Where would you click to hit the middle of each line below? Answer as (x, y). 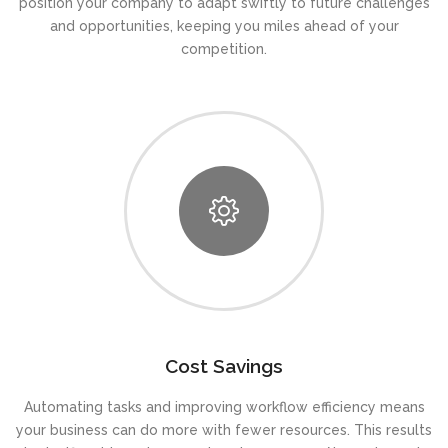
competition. (224, 49)
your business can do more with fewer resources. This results (224, 430)
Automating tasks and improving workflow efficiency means (224, 407)
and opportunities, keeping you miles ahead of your (224, 26)
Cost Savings (224, 366)
